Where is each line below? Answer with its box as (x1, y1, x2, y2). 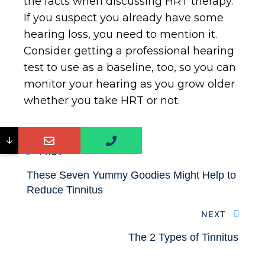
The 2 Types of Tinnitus (128, 231, 238, 243)
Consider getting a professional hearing (24, 44, 234, 57)
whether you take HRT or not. (24, 94, 180, 107)
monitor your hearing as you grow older (24, 77, 235, 91)
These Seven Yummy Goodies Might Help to (27, 169, 236, 181)
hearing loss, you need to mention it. (24, 28, 217, 41)
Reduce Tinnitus (27, 184, 103, 196)
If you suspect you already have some (24, 11, 224, 24)
